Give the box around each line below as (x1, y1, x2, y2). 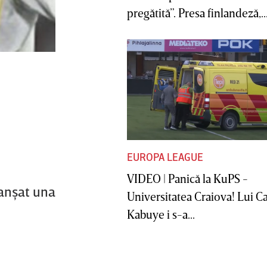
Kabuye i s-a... (127, 207, 195, 222)
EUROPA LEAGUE (127, 150, 203, 164)
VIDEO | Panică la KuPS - (127, 171, 248, 186)
